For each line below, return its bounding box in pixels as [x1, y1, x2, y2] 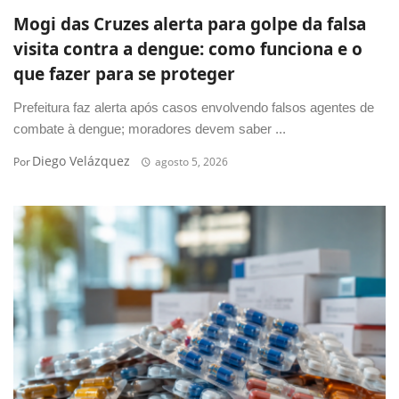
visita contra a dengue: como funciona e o [13, 37, 362, 61]
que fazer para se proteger [13, 62, 235, 86]
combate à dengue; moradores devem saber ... [13, 121, 286, 137]
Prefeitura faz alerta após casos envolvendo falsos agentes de [13, 100, 374, 116]
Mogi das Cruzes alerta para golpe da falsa [13, 12, 366, 37]
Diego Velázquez [32, 152, 130, 170]
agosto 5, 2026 [154, 154, 228, 170]
